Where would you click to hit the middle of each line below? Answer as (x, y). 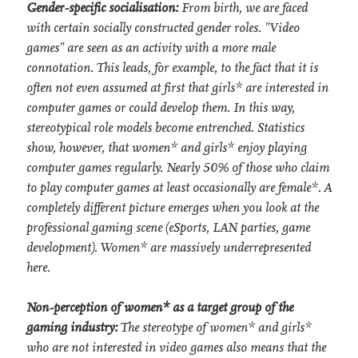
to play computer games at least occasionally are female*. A (179, 187)
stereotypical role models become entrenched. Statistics (165, 127)
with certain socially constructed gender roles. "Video (163, 27)
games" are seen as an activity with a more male (151, 47)
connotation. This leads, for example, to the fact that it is (172, 67)
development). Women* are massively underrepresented (169, 247)
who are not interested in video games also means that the (176, 347)
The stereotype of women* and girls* (215, 327)
